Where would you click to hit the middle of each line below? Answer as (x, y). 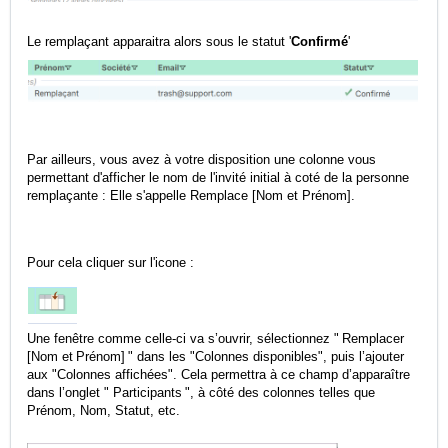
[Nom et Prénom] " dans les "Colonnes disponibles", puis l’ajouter (215, 356)
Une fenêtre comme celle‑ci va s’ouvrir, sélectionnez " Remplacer (215, 338)
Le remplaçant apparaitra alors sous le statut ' (159, 41)
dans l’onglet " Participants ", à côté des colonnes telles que (201, 392)
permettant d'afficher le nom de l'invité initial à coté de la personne (218, 177)
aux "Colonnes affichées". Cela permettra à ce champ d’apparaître (218, 374)
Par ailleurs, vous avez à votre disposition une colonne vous (201, 159)
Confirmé (319, 41)
